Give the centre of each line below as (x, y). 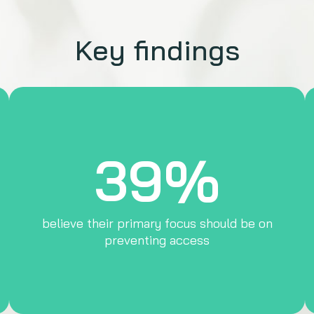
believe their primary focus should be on (157, 223)
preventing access (157, 240)
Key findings (157, 50)
